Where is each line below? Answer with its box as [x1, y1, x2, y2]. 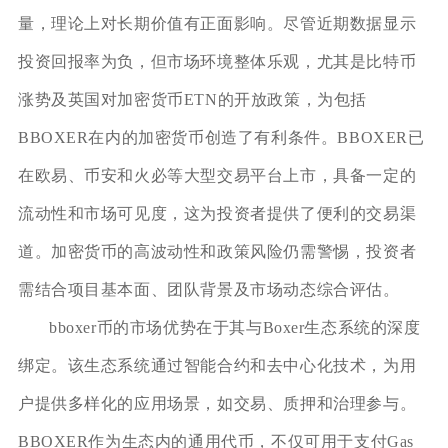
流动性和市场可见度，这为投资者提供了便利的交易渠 [17, 204, 417, 222]
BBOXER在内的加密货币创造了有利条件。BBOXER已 [17, 128, 425, 146]
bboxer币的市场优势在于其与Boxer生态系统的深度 [48, 318, 421, 336]
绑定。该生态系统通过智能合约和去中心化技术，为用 [17, 356, 417, 374]
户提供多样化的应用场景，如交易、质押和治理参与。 [17, 394, 417, 412]
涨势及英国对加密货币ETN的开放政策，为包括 [17, 90, 368, 108]
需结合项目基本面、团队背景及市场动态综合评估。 [17, 280, 400, 298]
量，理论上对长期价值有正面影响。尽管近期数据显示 [17, 14, 417, 32]
